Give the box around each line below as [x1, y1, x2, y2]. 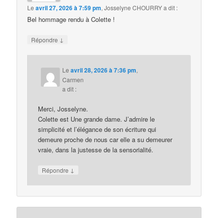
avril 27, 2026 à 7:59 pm [36, 3, 102, 12]
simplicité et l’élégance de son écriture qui [38, 125, 157, 134]
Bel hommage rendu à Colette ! [27, 14, 115, 24]
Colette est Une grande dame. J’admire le [38, 114, 155, 124]
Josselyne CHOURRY [104, 3, 163, 12]
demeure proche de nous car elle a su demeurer [38, 135, 173, 145]
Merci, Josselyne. [38, 104, 89, 114]
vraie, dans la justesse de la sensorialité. [38, 145, 154, 155]
